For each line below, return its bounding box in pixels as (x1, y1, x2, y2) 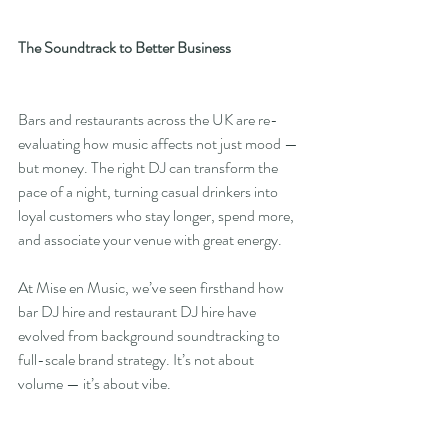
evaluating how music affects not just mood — (18, 132, 301, 156)
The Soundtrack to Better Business (18, 36, 231, 60)
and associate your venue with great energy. (18, 228, 282, 252)
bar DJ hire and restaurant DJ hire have (18, 300, 259, 324)
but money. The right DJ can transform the (18, 156, 281, 180)
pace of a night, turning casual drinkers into (18, 180, 281, 204)
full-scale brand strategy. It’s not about (18, 348, 257, 372)
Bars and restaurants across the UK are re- (18, 108, 278, 132)
